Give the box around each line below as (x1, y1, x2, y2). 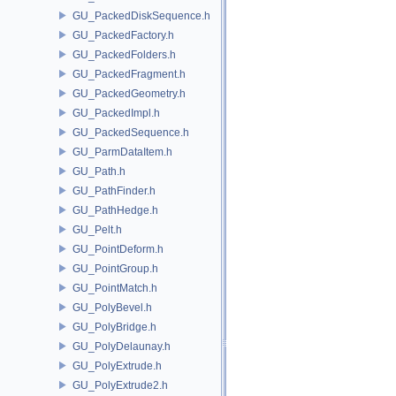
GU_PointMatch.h (72, 281, 157, 294)
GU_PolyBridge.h (72, 320, 156, 333)
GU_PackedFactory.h (72, 28, 174, 42)
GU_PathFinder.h (72, 184, 156, 197)
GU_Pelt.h (72, 223, 122, 236)
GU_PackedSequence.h (72, 126, 189, 139)
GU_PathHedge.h (72, 203, 158, 217)
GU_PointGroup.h (72, 262, 158, 275)
